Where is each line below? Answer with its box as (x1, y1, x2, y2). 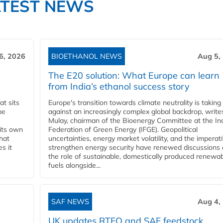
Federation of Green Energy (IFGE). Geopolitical (48, 125, 198, 134)
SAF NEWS (51, 197, 89, 207)
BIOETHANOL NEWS (51, 52, 122, 61)
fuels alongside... (48, 161, 101, 170)
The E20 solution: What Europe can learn (48, 70, 220, 82)
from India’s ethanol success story (48, 81, 190, 93)
